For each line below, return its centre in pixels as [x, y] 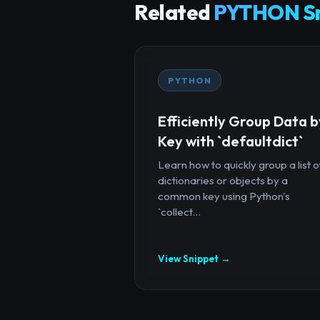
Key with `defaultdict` [230, 141]
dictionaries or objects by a [223, 180]
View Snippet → [194, 258]
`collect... [179, 211]
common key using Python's [224, 196]
